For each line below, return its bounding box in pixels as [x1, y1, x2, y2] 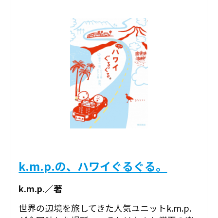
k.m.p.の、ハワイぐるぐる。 [18, 157, 167, 174]
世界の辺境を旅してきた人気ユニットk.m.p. [18, 201, 192, 214]
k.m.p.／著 [18, 182, 63, 195]
